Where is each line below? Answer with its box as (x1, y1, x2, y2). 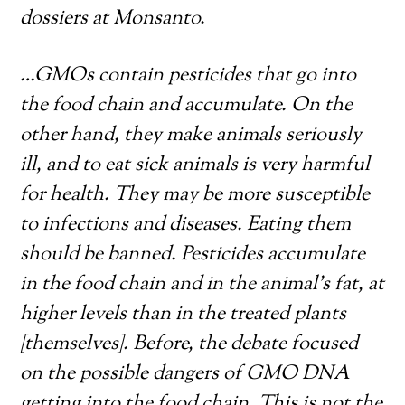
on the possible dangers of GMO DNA (20, 360, 351, 389)
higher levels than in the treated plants (20, 300, 347, 329)
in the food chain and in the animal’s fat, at (20, 270, 385, 299)
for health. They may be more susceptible (20, 181, 371, 210)
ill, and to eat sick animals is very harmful (20, 151, 371, 180)
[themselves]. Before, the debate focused (20, 330, 359, 359)
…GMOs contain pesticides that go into (20, 61, 357, 90)
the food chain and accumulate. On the (20, 91, 353, 120)
